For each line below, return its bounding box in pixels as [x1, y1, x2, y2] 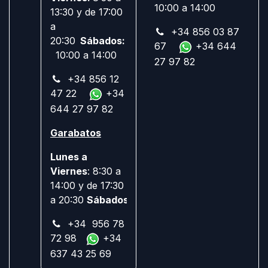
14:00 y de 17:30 [50, 179, 124, 191]
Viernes [50, 165, 87, 177]
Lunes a [50, 150, 87, 163]
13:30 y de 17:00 [50, 6, 123, 19]
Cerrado [132, 193, 172, 206]
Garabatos [50, 126, 101, 139]
